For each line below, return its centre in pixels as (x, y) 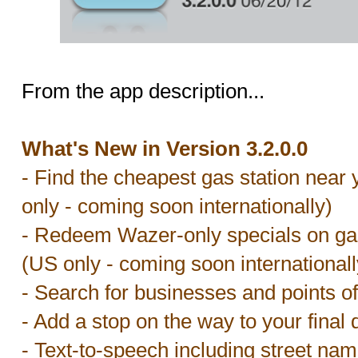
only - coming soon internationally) (177, 206)
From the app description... (143, 91)
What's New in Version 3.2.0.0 (165, 149)
